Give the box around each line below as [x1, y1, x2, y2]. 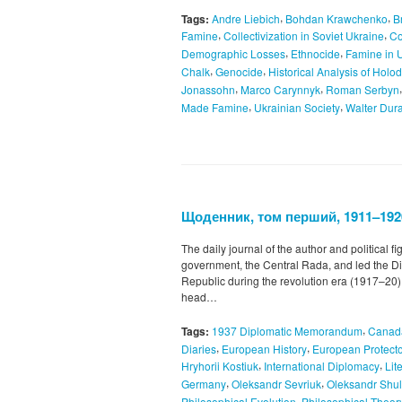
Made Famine [181, 99, 249, 115]
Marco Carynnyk [240, 81, 320, 97]
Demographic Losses [181, 46, 285, 62]
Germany [181, 376, 226, 392]
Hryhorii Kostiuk [181, 358, 258, 374]
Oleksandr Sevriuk [232, 376, 321, 392]
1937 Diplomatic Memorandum [212, 322, 363, 338]
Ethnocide [291, 46, 340, 62]
